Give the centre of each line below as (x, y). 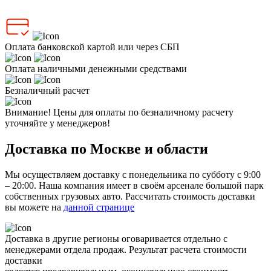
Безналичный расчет (47, 91)
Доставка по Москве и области (106, 149)
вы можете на (34, 207)
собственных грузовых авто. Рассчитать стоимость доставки (130, 197)
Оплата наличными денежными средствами (96, 69)
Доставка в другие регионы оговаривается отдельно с (116, 239)
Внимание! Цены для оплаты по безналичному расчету (119, 113)
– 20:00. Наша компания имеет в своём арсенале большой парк (134, 186)
